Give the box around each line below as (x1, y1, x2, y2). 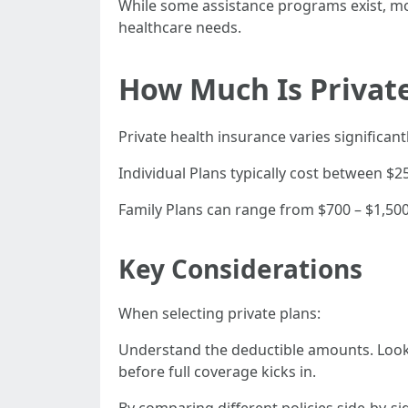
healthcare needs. (118, 17, 241, 37)
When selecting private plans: (118, 303, 321, 323)
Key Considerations (118, 251, 362, 286)
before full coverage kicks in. (118, 362, 316, 382)
